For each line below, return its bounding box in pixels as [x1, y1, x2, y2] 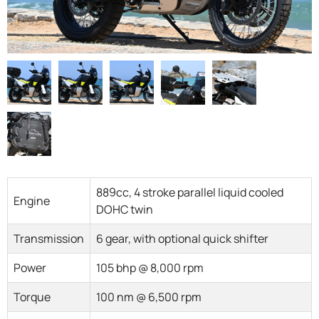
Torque [14, 289, 51, 305]
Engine [14, 193, 50, 209]
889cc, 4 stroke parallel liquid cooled [96, 184, 283, 201]
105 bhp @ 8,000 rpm [96, 260, 204, 276]
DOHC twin [96, 202, 153, 218]
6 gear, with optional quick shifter [96, 231, 268, 247]
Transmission [14, 231, 84, 247]
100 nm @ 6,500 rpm [96, 289, 202, 305]
